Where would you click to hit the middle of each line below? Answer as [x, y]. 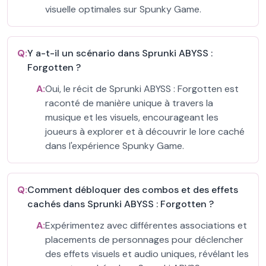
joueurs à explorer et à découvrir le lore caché [145, 132]
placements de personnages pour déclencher [144, 240]
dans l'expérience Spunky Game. [115, 146]
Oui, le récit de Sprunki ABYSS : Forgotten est [142, 89]
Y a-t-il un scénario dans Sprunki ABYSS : [120, 53]
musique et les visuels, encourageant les [132, 117]
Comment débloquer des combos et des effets [133, 190]
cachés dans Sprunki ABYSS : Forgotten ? [121, 204]
